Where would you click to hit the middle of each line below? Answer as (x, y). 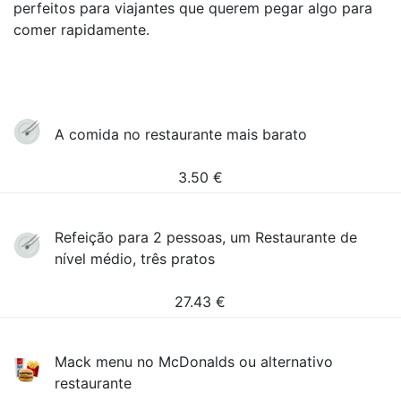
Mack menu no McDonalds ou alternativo (194, 362)
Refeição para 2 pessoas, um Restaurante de (206, 237)
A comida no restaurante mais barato (181, 134)
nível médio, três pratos (135, 259)
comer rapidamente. (81, 30)
